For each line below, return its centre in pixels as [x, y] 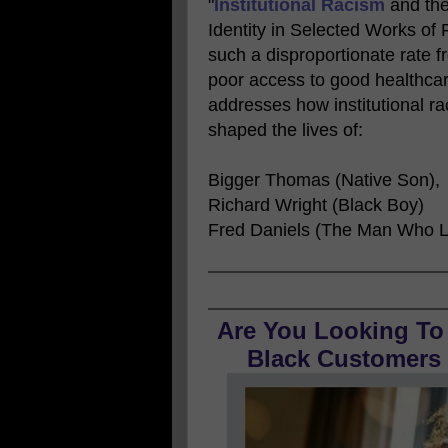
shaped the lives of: [285, 130]
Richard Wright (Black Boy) [318, 205]
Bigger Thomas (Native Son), [326, 180]
